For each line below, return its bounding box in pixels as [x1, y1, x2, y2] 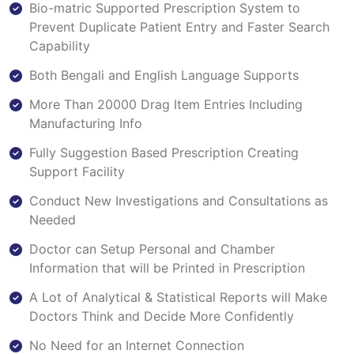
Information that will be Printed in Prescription [29, 259, 305, 276]
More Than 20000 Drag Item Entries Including [29, 96, 303, 112]
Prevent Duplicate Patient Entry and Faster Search [29, 18, 330, 35]
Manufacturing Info [29, 115, 142, 131]
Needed [29, 211, 76, 228]
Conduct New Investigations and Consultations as [29, 192, 328, 209]
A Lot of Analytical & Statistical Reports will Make [29, 288, 327, 305]
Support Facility [29, 163, 125, 179]
